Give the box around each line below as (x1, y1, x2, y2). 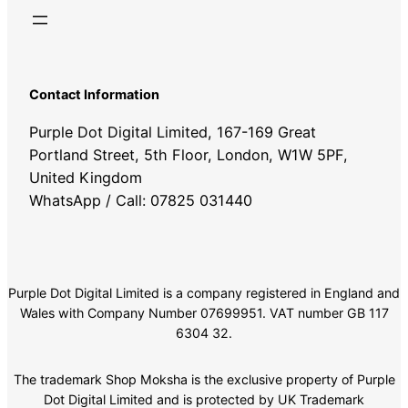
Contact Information (29, 86, 159, 102)
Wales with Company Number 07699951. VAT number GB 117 (19, 305, 389, 321)
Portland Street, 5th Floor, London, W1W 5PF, (29, 145, 348, 164)
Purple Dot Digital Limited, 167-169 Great (29, 122, 316, 141)
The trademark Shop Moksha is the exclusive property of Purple (13, 371, 395, 387)
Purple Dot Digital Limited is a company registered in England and (8, 285, 400, 301)
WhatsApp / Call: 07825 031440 (29, 190, 252, 209)
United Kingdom (29, 168, 142, 187)
